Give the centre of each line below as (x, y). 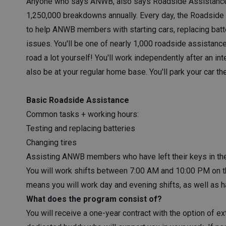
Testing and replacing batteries (81, 128)
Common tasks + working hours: (82, 114)
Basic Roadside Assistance (78, 100)
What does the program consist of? (94, 199)
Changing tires (51, 143)
